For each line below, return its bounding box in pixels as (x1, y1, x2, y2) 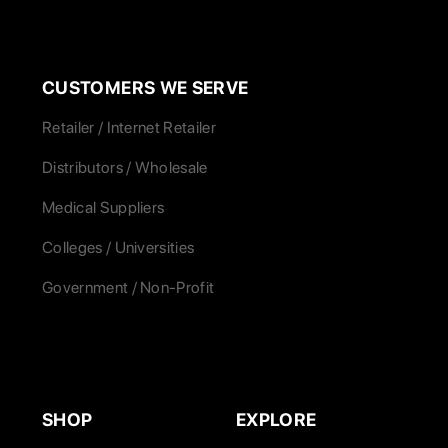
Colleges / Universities (42, 238, 195, 258)
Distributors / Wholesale (42, 158, 208, 178)
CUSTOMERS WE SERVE (42, 77, 249, 99)
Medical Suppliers (42, 198, 165, 218)
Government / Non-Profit (42, 278, 215, 298)
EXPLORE (236, 409, 317, 431)
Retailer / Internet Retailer (42, 118, 216, 138)
